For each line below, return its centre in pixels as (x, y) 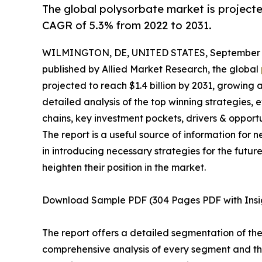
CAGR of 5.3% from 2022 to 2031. (127, 25)
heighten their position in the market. (124, 168)
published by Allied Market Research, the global (151, 69)
